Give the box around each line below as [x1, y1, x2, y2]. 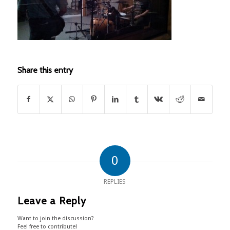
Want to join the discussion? [17, 215, 94, 222]
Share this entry [17, 65, 73, 75]
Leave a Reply [17, 195, 86, 207]
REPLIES [104, 178, 126, 186]
